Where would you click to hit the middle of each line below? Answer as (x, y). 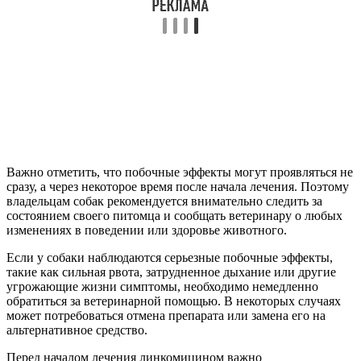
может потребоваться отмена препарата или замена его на (166, 315)
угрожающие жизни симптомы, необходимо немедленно (162, 286)
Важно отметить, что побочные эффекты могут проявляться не (180, 172)
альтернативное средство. (77, 330)
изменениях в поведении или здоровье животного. (147, 230)
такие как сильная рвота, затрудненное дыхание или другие (171, 272)
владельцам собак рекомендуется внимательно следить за (164, 201)
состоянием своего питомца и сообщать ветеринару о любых (174, 215)
